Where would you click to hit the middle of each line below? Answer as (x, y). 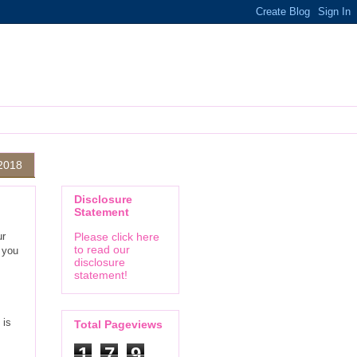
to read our (102, 250)
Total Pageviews (118, 324)
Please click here (117, 237)
